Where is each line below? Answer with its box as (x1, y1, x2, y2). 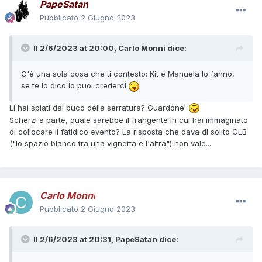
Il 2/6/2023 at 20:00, (33, 43, 118, 53)
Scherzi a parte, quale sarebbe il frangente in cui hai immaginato (9, 115, 248, 125)
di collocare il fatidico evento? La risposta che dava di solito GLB (9, 127, 247, 137)
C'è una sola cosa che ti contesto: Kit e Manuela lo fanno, (21, 69, 235, 79)
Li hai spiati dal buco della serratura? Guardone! (9, 102, 188, 112)
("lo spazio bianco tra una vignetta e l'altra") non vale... (9, 139, 211, 149)
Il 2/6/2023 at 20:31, (33, 235, 115, 244)
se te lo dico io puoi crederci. (21, 81, 128, 91)
